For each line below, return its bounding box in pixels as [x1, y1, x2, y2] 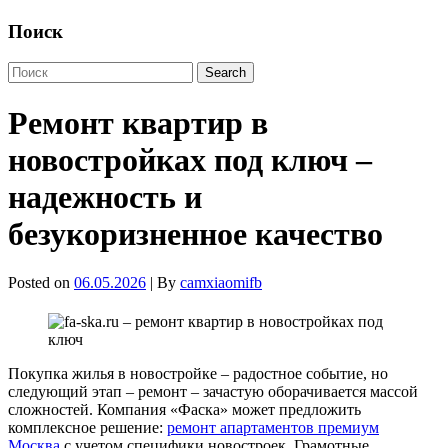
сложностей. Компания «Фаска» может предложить [8, 401, 361, 419]
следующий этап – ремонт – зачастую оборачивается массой [8, 383, 418, 401]
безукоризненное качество [8, 215, 383, 252]
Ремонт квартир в [8, 104, 268, 141]
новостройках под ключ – [8, 141, 372, 178]
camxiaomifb [180, 274, 262, 292]
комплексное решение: [8, 419, 167, 437]
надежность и [8, 178, 202, 215]
